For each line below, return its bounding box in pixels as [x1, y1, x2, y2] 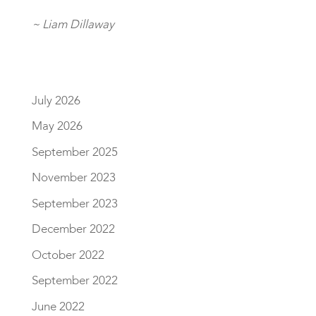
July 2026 [31, 92, 80, 109]
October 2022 [31, 246, 104, 263]
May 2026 [31, 118, 83, 135]
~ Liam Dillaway [31, 16, 114, 32]
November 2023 [31, 169, 116, 186]
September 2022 [31, 272, 118, 289]
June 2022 [31, 298, 85, 315]
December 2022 [31, 221, 115, 238]
